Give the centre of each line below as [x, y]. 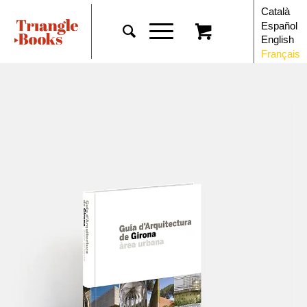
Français [280, 53]
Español [279, 25]
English [277, 39]
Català [275, 11]
